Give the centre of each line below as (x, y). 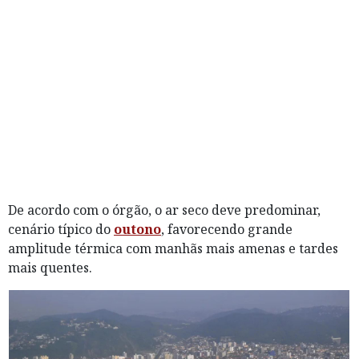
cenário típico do (61, 230)
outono (137, 230)
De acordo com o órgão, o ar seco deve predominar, (164, 210)
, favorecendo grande (227, 230)
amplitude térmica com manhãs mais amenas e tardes (173, 249)
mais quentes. (50, 268)
